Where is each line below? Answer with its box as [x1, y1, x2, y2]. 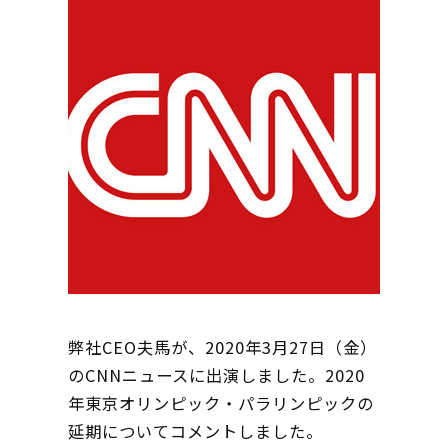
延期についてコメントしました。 [68, 419, 323, 444]
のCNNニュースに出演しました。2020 [68, 363, 365, 388]
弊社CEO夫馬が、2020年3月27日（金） [68, 335, 377, 360]
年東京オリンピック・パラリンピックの [68, 391, 374, 416]
